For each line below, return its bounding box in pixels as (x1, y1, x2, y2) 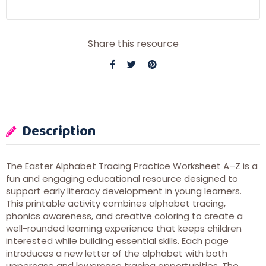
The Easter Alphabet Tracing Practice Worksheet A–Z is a (6, 160, 258, 173)
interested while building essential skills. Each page (6, 235, 229, 248)
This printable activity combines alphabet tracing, (6, 197, 226, 210)
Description (19, 120, 96, 141)
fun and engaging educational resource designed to (6, 172, 238, 185)
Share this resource (87, 37, 179, 51)
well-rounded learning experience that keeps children (6, 222, 242, 235)
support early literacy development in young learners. (6, 185, 242, 198)
